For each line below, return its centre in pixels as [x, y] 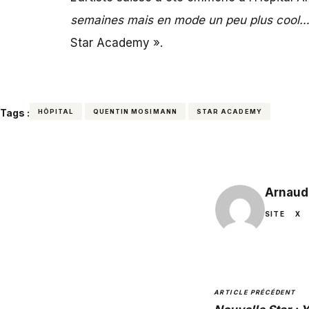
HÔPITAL [56, 111]
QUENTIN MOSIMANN [135, 111]
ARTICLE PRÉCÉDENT [255, 292]
